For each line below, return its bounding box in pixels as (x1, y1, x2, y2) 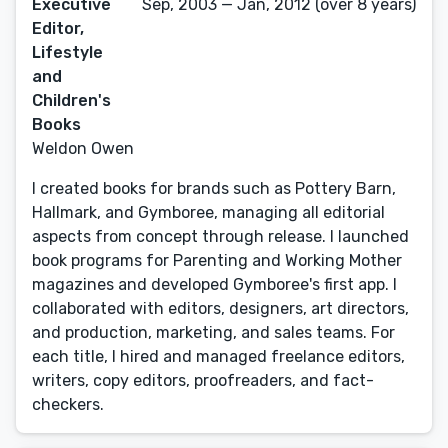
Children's (32, 91, 111, 110)
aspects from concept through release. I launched (32, 227, 409, 246)
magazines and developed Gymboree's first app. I (32, 275, 397, 294)
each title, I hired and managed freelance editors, (32, 347, 405, 366)
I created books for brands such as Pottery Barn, (32, 179, 396, 198)
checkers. (32, 395, 104, 414)
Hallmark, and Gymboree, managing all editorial (32, 203, 385, 222)
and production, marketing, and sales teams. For (32, 323, 395, 342)
